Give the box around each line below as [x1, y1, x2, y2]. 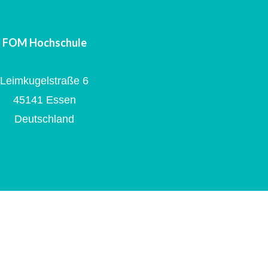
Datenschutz [14, 144, 75, 157]
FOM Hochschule [2, 29, 87, 42]
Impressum [18, 125, 71, 138]
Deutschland [14, 106, 74, 118]
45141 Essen [13, 87, 76, 99]
